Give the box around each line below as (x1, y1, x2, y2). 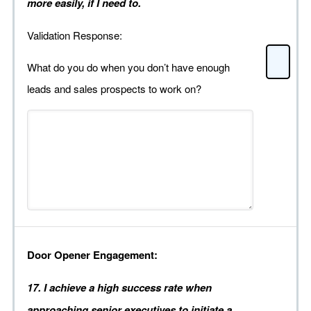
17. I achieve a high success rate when (27, 280, 212, 296)
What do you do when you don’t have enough (27, 60, 230, 75)
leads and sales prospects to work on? (27, 81, 201, 96)
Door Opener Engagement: (27, 247, 158, 263)
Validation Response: (27, 28, 122, 43)
